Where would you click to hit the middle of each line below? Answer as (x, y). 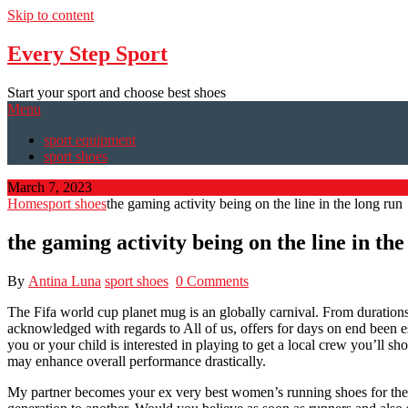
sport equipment (90, 139)
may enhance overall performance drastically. (137, 361)
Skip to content (51, 15)
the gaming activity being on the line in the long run (255, 203)
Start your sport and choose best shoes (117, 92)
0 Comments (212, 280)
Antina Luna (65, 280)
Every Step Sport (87, 53)
